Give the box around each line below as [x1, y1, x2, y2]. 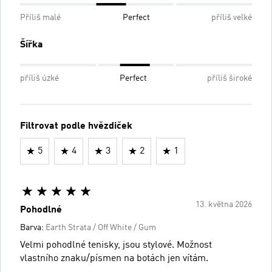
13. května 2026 [195, 200, 252, 209]
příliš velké [211, 13, 252, 22]
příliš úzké [20, 73, 59, 83]
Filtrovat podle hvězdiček [20, 121, 132, 131]
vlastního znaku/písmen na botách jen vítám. [20, 253, 208, 263]
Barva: [20, 223, 46, 232]
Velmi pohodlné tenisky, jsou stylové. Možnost [20, 240, 212, 250]
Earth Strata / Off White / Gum [46, 223, 156, 232]
